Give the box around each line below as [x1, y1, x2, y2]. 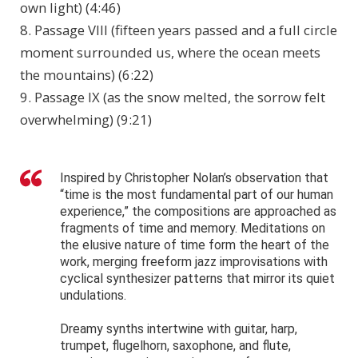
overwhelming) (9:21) [20, 110, 152, 129]
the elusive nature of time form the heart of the [60, 237, 329, 253]
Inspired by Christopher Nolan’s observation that [60, 170, 328, 186]
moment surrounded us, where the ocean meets [20, 43, 320, 62]
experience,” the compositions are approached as [60, 204, 336, 220]
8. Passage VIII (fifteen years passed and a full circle [20, 21, 337, 40]
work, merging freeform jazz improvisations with [60, 254, 328, 270]
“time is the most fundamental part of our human [60, 187, 333, 203]
